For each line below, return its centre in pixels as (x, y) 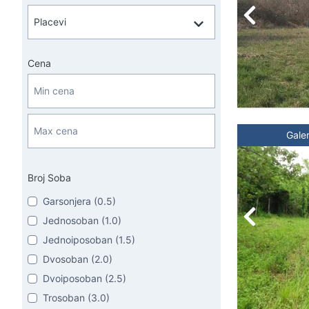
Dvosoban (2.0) (78, 259)
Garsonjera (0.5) (79, 201)
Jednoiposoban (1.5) (89, 240)
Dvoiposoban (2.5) (84, 278)
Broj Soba (49, 178)
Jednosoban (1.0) (82, 220)
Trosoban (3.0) (76, 298)
